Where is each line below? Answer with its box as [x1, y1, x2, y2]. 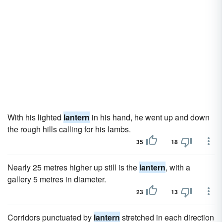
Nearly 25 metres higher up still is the [7, 162, 139, 173]
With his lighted [7, 111, 63, 123]
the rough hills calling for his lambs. [7, 123, 131, 135]
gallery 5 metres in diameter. [7, 173, 106, 185]
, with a [166, 162, 190, 173]
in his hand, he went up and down [90, 111, 210, 123]
